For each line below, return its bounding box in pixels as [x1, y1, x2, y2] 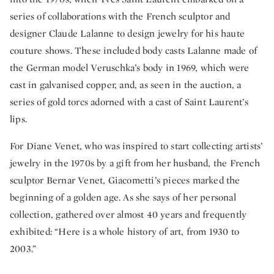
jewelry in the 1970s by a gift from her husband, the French [10, 156, 260, 169]
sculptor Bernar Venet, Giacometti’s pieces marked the [10, 173, 240, 187]
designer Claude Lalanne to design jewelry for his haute [10, 26, 245, 40]
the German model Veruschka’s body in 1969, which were [10, 61, 250, 74]
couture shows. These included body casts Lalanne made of [10, 43, 257, 57]
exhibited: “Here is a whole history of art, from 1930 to [10, 224, 240, 238]
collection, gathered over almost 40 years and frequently [10, 207, 247, 221]
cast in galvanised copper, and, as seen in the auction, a [10, 78, 242, 91]
